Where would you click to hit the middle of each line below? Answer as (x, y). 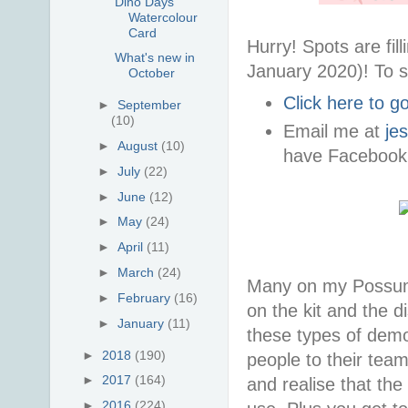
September (150, 105)
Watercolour (163, 17)
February (146, 297)
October (151, 73)
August (140, 146)
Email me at (334, 131)
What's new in (154, 58)
